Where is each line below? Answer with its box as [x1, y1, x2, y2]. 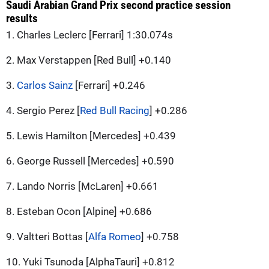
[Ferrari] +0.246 [73, 79, 145, 91]
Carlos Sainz [17, 79, 73, 91]
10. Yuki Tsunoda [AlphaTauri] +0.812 [6, 255, 175, 268]
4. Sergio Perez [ [6, 104, 80, 116]
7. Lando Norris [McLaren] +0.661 [6, 180, 159, 192]
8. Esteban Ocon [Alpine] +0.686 [6, 205, 152, 217]
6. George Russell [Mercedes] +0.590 [6, 154, 174, 167]
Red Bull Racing [80, 104, 150, 116]
